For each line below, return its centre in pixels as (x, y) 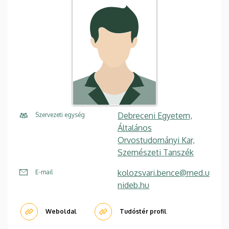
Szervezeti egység (60, 115)
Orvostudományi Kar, (156, 140)
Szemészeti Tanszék (156, 153)
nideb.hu (133, 185)
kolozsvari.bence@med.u (164, 173)
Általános (135, 128)
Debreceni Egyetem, (155, 116)
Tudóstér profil (143, 212)
